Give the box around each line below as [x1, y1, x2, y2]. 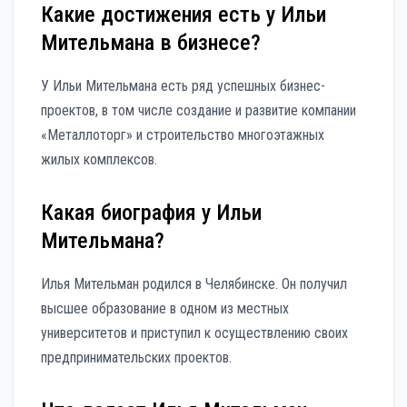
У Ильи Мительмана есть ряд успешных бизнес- [41, 76, 325, 94]
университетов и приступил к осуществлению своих [41, 323, 348, 342]
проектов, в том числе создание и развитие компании [41, 101, 356, 119]
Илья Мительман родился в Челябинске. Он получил [41, 274, 347, 293]
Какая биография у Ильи [41, 199, 262, 225]
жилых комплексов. [41, 150, 157, 168]
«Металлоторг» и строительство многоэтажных [41, 125, 324, 144]
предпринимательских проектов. [41, 348, 232, 366]
